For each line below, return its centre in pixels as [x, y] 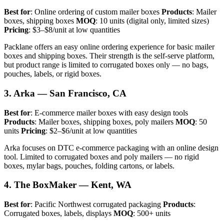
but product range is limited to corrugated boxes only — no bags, [106, 65]
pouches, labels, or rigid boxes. [53, 74]
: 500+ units [152, 213]
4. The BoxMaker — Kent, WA [68, 185]
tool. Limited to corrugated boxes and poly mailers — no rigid [101, 156]
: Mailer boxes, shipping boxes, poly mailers [105, 121]
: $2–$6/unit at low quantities [91, 130]
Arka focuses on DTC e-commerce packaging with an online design [111, 147]
